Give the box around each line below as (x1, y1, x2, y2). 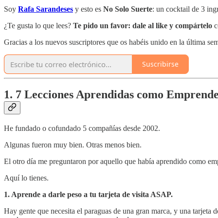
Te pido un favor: (71, 21, 130, 30)
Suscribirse (142, 59, 179, 69)
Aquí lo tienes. (4, 174, 49, 182)
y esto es (73, 4, 103, 13)
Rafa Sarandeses (18, 4, 73, 13)
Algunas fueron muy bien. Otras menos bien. (4, 141, 142, 149)
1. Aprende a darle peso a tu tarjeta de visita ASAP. (4, 190, 173, 199)
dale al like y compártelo (132, 21, 212, 30)
